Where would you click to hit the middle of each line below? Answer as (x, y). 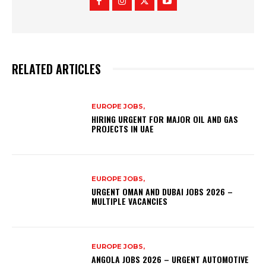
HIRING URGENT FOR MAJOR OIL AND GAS (165, 119)
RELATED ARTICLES (56, 69)
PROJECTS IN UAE (123, 129)
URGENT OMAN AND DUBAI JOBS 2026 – (162, 192)
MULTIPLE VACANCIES (130, 201)
